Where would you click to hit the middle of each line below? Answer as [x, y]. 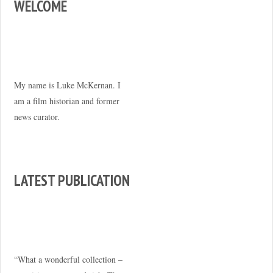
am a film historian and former [66, 101]
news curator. [37, 117]
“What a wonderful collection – [68, 259]
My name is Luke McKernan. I [67, 85]
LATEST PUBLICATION [72, 180]
